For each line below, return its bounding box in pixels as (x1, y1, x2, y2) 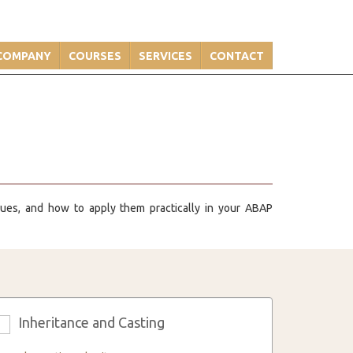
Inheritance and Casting (18, 314, 165, 330)
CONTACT (210, 50, 264, 62)
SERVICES (139, 50, 192, 62)
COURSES (69, 50, 121, 62)
